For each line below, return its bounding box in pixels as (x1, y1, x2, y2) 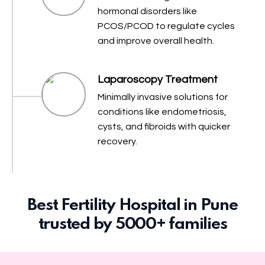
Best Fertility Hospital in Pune (27, 197, 238, 215)
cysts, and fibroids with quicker (98, 122, 230, 132)
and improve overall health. (98, 36, 214, 46)
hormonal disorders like (98, 7, 197, 17)
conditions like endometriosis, (98, 107, 227, 117)
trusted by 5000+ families (38, 216, 227, 234)
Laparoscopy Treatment (98, 74, 218, 86)
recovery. (98, 137, 137, 147)
